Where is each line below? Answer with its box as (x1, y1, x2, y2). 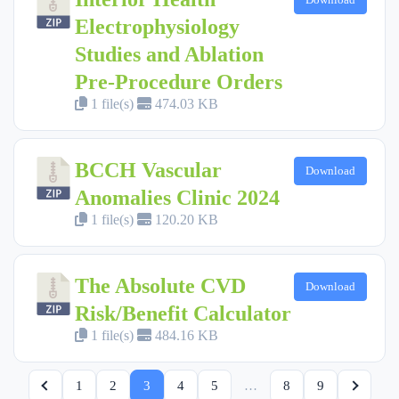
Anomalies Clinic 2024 (75, 185, 280, 209)
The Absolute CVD (75, 273, 246, 297)
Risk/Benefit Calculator (75, 301, 291, 325)
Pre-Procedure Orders (75, 69, 282, 94)
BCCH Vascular (75, 158, 222, 182)
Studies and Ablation (75, 42, 264, 66)
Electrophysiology (75, 14, 240, 38)
